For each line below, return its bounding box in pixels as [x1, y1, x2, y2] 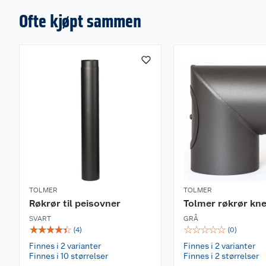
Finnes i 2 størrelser [183, 251, 259, 261]
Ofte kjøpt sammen [19, 10, 141, 31]
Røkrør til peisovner [29, 198, 121, 209]
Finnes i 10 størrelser [29, 251, 108, 261]
